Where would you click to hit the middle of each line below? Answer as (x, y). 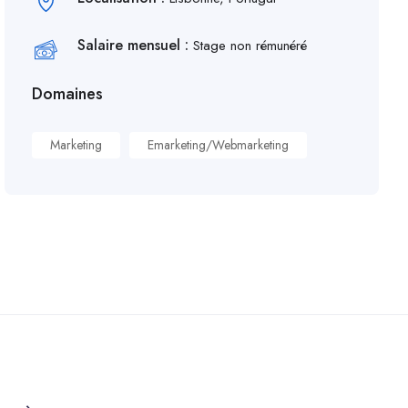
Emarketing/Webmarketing (219, 145)
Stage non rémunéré (250, 46)
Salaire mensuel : (136, 45)
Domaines (68, 94)
